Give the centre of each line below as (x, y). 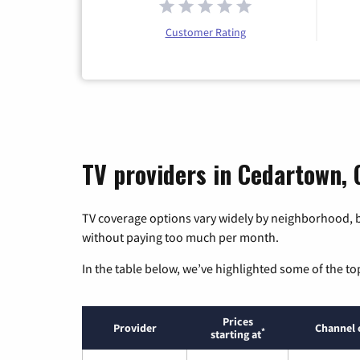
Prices (237, 321)
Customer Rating (205, 32)
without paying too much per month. (180, 237)
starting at (235, 334)
